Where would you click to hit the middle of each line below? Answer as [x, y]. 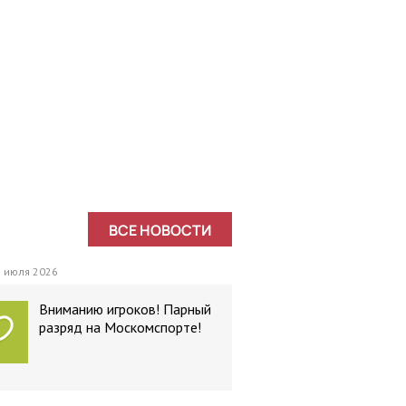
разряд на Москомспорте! [120, 327]
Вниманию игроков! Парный [125, 309]
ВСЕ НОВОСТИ [160, 230]
